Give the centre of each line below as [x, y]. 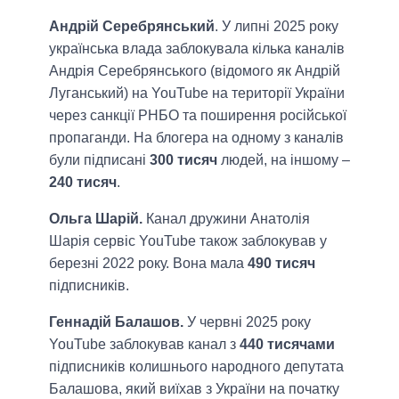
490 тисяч [281, 263]
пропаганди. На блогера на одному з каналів [196, 137]
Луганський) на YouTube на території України [197, 93]
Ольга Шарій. [96, 218]
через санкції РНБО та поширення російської [198, 115]
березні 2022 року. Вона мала [148, 263]
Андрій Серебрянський [132, 26]
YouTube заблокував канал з [144, 344]
